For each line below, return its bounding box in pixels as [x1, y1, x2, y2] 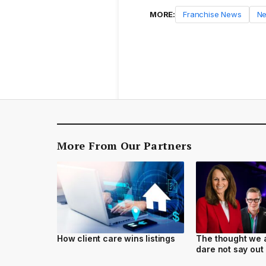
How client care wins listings [57, 233, 175, 243]
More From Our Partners [57, 138, 192, 153]
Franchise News [183, 9, 242, 20]
